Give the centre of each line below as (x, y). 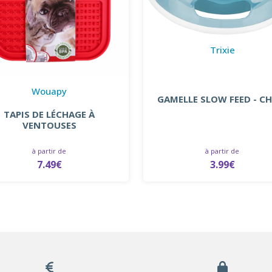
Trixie (222, 49)
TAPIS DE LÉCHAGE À (49, 114)
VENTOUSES (49, 125)
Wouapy (49, 91)
